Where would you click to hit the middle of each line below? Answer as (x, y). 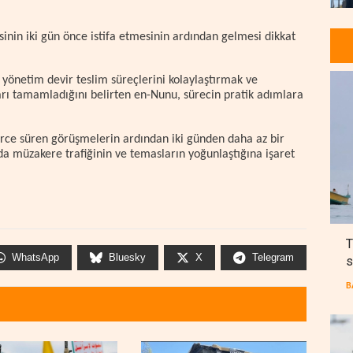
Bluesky (127, 258)
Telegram (273, 258)
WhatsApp (35, 258)
